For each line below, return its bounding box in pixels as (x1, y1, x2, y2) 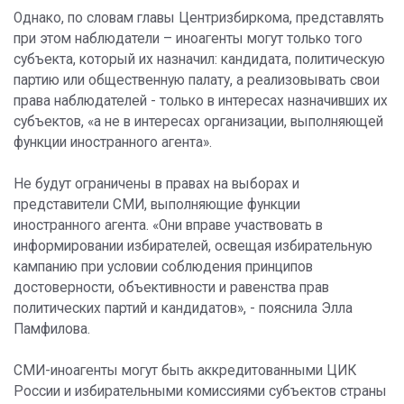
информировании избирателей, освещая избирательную (14, 238, 372, 255)
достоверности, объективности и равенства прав (14, 280, 329, 297)
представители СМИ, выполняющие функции (14, 197, 300, 214)
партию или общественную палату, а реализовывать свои (14, 72, 380, 89)
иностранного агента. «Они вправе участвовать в (14, 217, 323, 234)
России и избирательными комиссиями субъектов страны (14, 383, 387, 400)
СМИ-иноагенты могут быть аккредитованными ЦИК (14, 363, 356, 380)
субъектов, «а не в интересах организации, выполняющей (14, 114, 383, 131)
